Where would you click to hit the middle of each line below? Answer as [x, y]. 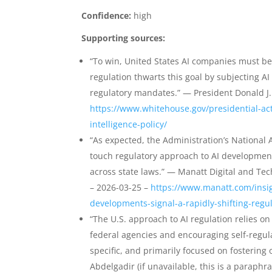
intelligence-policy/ [129, 124]
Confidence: [107, 16]
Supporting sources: [124, 38]
